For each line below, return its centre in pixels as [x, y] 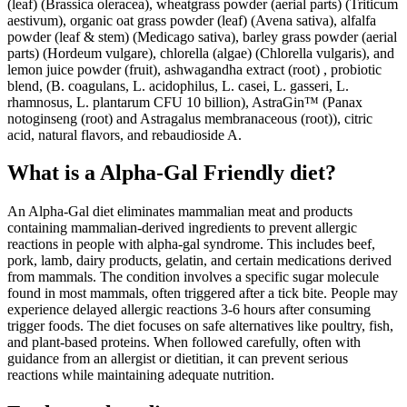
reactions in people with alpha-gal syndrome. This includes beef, [191, 244]
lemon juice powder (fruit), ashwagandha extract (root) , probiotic [194, 69]
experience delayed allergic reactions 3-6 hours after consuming [189, 310]
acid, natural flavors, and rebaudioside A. [124, 134]
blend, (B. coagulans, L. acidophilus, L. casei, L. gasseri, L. [178, 85]
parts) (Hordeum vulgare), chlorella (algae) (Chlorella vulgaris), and [201, 53]
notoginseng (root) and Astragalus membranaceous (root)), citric [190, 118]
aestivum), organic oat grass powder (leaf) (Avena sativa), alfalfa [192, 20]
